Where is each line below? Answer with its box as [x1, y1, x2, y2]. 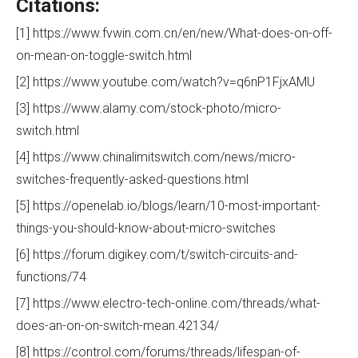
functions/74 [16, 268, 86, 284]
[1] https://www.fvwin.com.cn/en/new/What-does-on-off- [16, 25, 332, 41]
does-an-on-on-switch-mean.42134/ [16, 317, 219, 333]
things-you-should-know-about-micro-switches [16, 220, 276, 236]
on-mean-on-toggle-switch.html [16, 47, 192, 63]
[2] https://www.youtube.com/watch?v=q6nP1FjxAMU [16, 74, 315, 89]
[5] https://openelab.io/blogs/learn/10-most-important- [16, 197, 320, 213]
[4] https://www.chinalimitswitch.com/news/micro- [16, 149, 296, 165]
